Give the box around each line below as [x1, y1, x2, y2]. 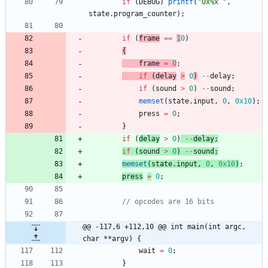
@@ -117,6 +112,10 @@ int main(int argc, [83, 223, 246, 232]
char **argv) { [83, 234, 141, 243]
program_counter [114, 10, 176, 19]
